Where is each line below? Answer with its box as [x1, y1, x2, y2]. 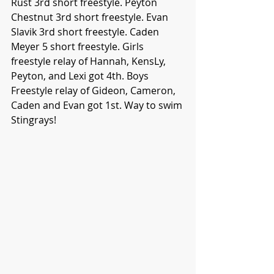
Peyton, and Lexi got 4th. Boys [11, 69, 151, 83]
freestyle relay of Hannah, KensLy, [11, 54, 168, 68]
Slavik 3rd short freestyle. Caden [11, 25, 161, 39]
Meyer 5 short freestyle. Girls [11, 40, 146, 54]
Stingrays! [11, 113, 56, 127]
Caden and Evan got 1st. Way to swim [11, 98, 185, 113]
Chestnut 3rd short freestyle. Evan [11, 10, 171, 24]
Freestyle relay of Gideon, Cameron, [11, 84, 178, 98]
